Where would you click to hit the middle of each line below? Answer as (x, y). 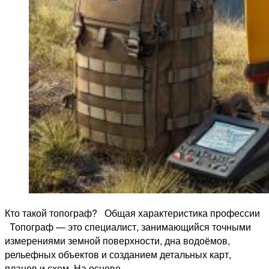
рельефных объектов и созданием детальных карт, (118, 255)
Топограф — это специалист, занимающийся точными (128, 227)
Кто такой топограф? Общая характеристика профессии (132, 213)
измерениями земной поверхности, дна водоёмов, (117, 241)
